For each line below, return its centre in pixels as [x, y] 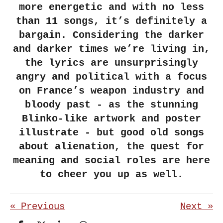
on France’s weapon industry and [111, 91]
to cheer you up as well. [111, 175]
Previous [43, 206]
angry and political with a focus [111, 77]
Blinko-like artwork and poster [111, 119]
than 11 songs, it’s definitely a [111, 21]
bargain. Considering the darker [111, 35]
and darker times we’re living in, [111, 49]
